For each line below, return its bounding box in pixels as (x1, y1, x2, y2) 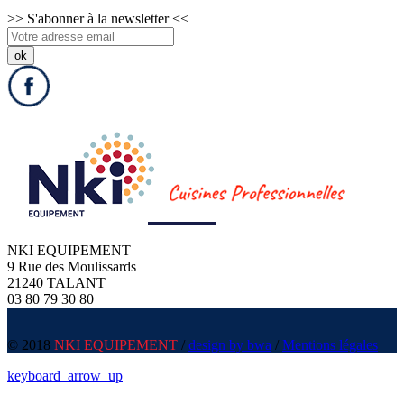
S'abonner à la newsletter (23, 11, 172, 27)
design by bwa (188, 337, 271, 353)
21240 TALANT (7, 275, 106, 291)
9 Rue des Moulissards (7, 259, 136, 275)
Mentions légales (282, 337, 378, 353)
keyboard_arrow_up (7, 368, 123, 384)
